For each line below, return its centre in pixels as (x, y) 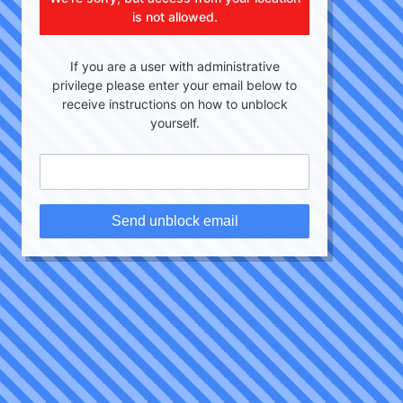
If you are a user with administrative (175, 66)
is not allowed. (175, 17)
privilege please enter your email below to (175, 85)
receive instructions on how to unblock (175, 104)
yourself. (175, 123)
